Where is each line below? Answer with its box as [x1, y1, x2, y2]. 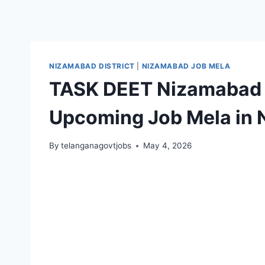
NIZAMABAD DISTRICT [49, 61, 135, 70]
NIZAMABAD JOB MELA [141, 61, 231, 70]
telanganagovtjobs [61, 141, 132, 151]
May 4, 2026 [143, 141, 192, 151]
